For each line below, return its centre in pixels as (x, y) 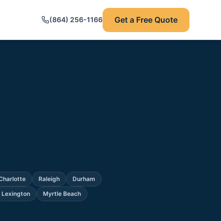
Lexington (16, 194)
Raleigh (49, 179)
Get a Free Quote (146, 19)
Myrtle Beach (62, 194)
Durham (84, 179)
